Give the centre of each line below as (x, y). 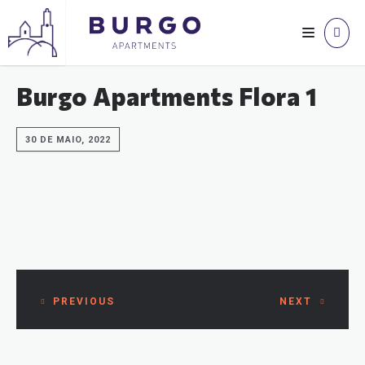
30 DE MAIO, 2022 (68, 140)
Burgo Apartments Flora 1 (167, 96)
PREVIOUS (84, 301)
